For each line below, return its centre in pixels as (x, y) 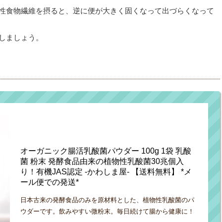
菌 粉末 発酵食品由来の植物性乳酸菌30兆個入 (102, 161)
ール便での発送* (49, 182)
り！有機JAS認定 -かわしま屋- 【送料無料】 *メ (106, 171)
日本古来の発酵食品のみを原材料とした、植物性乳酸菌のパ (107, 200)
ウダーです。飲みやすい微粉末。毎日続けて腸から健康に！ (107, 211)
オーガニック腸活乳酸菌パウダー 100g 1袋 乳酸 (106, 151)
